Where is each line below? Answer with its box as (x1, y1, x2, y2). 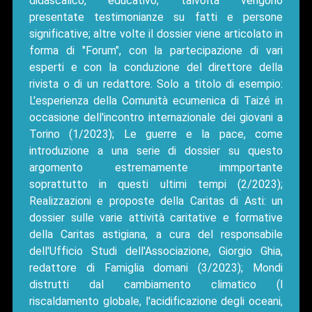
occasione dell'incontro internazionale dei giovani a (29, 110, 283, 124)
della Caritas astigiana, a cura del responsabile (29, 227, 283, 241)
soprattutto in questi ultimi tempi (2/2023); (29, 177, 283, 191)
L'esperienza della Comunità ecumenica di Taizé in (29, 93, 283, 107)
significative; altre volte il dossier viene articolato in (29, 26, 283, 40)
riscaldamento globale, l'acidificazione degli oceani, (29, 294, 283, 308)
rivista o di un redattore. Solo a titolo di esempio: (29, 77, 283, 91)
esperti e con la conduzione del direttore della (29, 60, 283, 74)
